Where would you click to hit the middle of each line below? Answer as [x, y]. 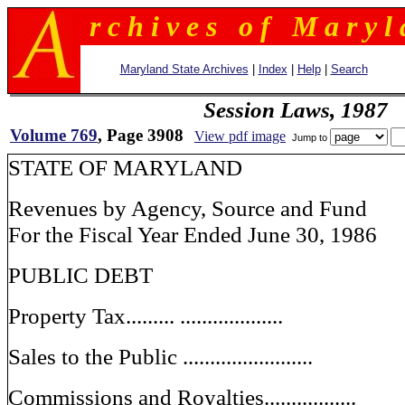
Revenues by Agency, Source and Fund [188, 208]
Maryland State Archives [184, 69]
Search [349, 69]
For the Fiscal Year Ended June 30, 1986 [193, 234]
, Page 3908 [141, 135]
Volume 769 [54, 135]
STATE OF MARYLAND [125, 167]
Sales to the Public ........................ [160, 356]
